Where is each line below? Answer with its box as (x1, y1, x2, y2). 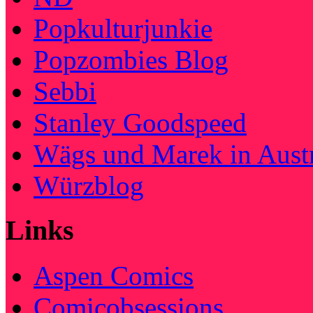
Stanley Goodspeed (34, 107, 247, 138)
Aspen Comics (34, 261, 194, 291)
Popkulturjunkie (34, 13, 212, 43)
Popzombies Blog (34, 44, 228, 75)
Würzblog (34, 170, 144, 201)
